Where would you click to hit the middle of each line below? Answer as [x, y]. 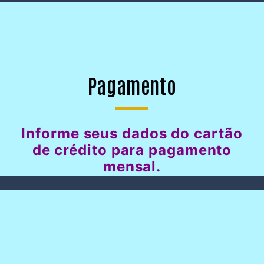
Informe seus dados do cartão [132, 133]
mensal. [132, 166]
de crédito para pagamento [132, 150]
